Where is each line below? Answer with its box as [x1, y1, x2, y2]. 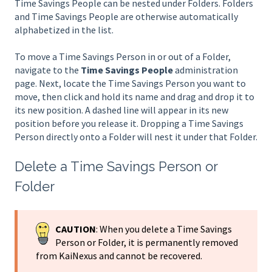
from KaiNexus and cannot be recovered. [36, 250, 202, 262]
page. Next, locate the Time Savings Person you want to [15, 76, 246, 89]
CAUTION [55, 223, 96, 236]
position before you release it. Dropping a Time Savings [15, 117, 243, 129]
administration [173, 63, 238, 76]
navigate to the [15, 63, 81, 76]
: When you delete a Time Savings [96, 223, 232, 236]
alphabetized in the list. [15, 23, 114, 36]
